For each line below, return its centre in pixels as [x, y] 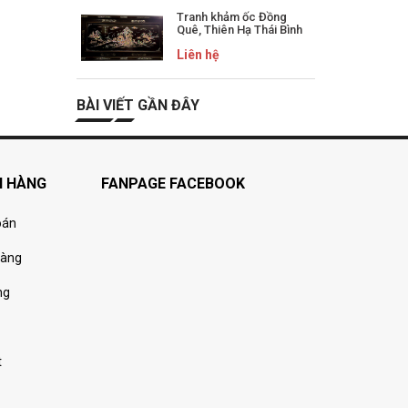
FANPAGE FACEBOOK [173, 184]
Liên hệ [198, 55]
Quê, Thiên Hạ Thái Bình [239, 30]
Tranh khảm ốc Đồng [231, 17]
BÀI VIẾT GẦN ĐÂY [138, 106]
